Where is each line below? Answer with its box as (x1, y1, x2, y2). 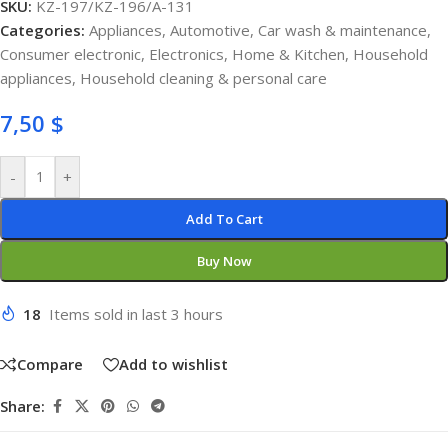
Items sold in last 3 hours (49, 304, 223, 324)
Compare (17, 354, 83, 375)
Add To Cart (185, 210, 263, 228)
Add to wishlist (119, 354, 228, 375)
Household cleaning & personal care (80, 68, 327, 88)
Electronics (149, 44, 224, 64)
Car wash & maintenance (258, 20, 427, 40)
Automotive (170, 20, 250, 40)
